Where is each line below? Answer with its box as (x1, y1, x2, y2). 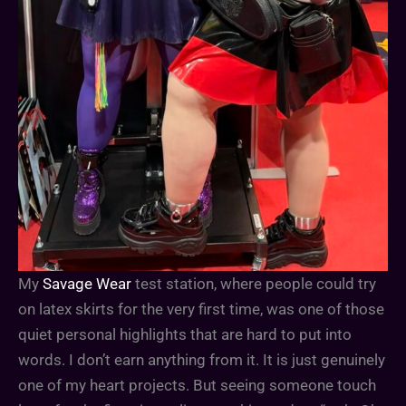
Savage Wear (43, 275, 131, 294)
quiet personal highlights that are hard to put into (18, 325, 352, 344)
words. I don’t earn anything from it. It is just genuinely (18, 351, 385, 370)
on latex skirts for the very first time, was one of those (18, 300, 384, 319)
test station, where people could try (131, 275, 376, 294)
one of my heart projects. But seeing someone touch (18, 376, 376, 395)
